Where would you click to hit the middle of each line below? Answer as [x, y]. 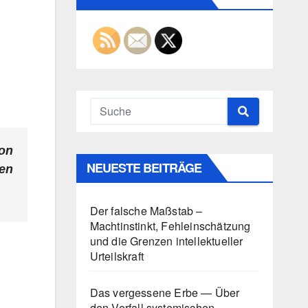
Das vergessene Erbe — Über [165, 292]
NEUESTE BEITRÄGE [144, 167]
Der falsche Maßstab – [146, 210]
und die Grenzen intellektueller [166, 241]
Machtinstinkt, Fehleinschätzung [170, 225]
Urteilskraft [117, 256]
